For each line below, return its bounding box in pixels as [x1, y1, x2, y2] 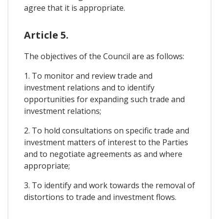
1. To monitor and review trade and [24, 70, 153, 81]
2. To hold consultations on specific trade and [24, 125, 189, 136]
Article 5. [24, 28, 68, 42]
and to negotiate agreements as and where [24, 148, 182, 159]
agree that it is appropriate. [24, 2, 125, 13]
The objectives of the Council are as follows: [24, 50, 184, 62]
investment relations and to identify [24, 82, 154, 93]
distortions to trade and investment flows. [24, 191, 176, 202]
